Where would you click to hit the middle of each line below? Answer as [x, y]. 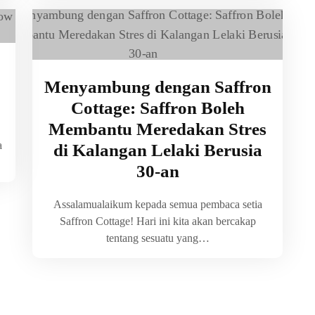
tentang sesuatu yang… [157, 238]
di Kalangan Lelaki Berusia [157, 150]
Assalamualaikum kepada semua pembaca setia [157, 204]
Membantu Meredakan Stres [157, 129]
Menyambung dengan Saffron [157, 87]
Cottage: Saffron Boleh [157, 108]
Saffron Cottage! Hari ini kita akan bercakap [157, 221]
